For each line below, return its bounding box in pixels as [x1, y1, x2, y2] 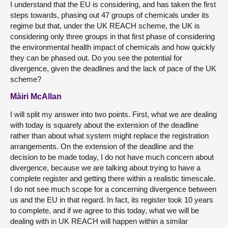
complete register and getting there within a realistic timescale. [10, 174, 215, 183]
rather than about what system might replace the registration [10, 131, 209, 140]
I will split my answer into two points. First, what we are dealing [10, 109, 217, 119]
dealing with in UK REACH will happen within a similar [10, 216, 188, 225]
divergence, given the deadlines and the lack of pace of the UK [10, 64, 216, 73]
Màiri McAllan [10, 92, 62, 101]
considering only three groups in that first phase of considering [10, 32, 215, 41]
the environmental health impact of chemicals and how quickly [10, 42, 215, 51]
